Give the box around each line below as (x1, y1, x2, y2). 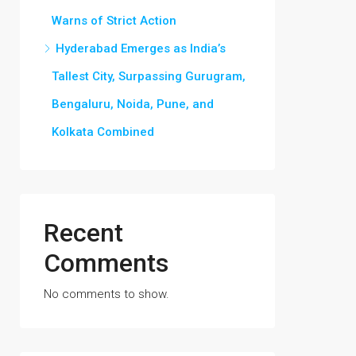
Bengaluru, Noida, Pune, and (52, 97, 214, 111)
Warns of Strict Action (52, 14, 176, 28)
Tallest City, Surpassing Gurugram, (52, 69, 246, 83)
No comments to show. (44, 287, 169, 301)
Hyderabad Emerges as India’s (56, 41, 226, 56)
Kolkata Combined (52, 125, 154, 139)
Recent (44, 218, 123, 248)
